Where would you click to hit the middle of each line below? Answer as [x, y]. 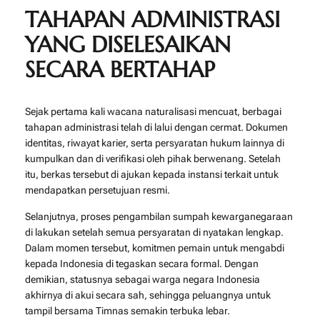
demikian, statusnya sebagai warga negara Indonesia [142, 279]
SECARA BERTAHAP [120, 69]
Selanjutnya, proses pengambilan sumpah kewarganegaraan [159, 216]
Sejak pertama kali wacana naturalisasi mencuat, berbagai [153, 112]
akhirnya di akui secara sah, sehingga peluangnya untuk [147, 295]
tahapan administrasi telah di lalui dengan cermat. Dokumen [156, 127]
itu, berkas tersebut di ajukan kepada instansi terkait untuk [151, 175]
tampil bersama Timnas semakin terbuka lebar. [127, 310]
